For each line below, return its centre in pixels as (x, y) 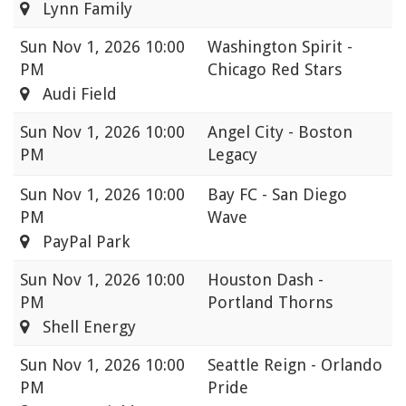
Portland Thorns (270, 303)
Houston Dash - (266, 280)
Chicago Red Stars (275, 70)
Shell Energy (82, 327)
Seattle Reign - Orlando (295, 365)
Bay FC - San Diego (277, 195)
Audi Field (73, 94)
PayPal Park (79, 242)
